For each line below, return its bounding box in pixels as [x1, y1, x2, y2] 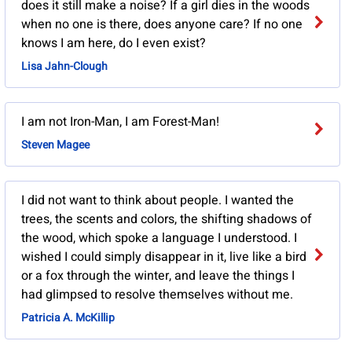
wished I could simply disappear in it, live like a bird [20, 247, 306, 267]
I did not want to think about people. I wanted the [20, 191, 294, 211]
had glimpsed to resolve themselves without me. [20, 285, 293, 305]
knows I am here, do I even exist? [20, 34, 206, 53]
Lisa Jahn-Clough [20, 58, 108, 75]
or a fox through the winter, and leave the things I [20, 266, 295, 286]
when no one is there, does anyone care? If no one [20, 15, 302, 35]
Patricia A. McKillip [20, 310, 115, 327]
